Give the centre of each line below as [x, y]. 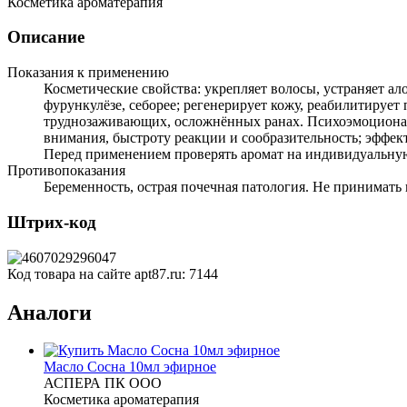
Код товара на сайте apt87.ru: [98, 273]
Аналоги [50, 312]
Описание [46, 37]
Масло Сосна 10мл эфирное [130, 367]
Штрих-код [52, 222]
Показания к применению [88, 73]
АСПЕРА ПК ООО [103, 383]
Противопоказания [66, 171]
